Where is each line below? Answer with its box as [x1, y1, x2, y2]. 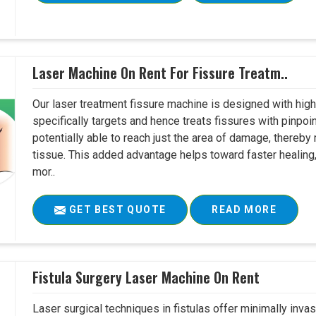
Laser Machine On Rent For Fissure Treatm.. [32, 61, 288, 83]
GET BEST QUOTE [66, 204, 166, 216]
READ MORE [212, 204, 276, 216]
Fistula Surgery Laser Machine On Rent [32, 266, 260, 288]
